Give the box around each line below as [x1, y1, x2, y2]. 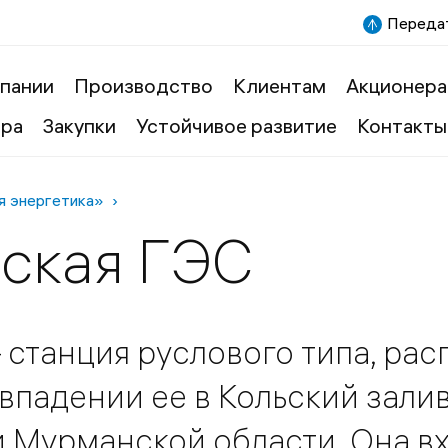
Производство [73, 73, 213, 98]
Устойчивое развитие [135, 113, 337, 138]
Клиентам [232, 73, 326, 98]
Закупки [42, 113, 116, 138]
